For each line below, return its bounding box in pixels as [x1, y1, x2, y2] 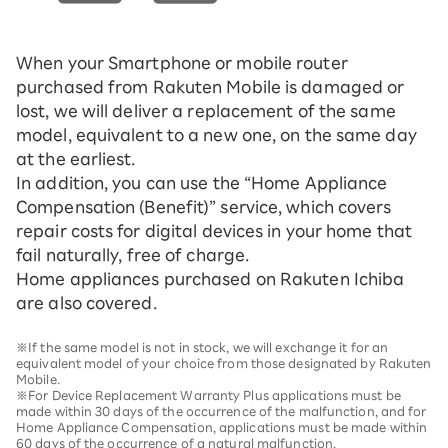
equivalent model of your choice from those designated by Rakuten [16, 357, 432, 369]
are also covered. [16, 295, 157, 311]
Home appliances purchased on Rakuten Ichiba [16, 271, 405, 287]
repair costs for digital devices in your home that [16, 223, 413, 239]
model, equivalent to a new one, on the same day [16, 127, 417, 143]
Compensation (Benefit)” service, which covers [16, 199, 392, 215]
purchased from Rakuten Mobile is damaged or [16, 79, 405, 95]
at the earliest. [16, 151, 136, 167]
